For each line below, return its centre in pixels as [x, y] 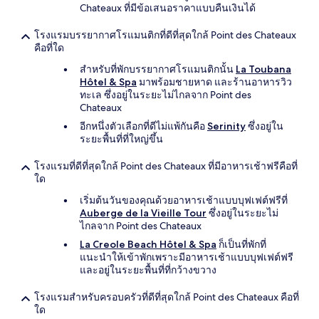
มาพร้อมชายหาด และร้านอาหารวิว [214, 82]
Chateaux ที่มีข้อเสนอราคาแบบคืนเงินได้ [168, 8]
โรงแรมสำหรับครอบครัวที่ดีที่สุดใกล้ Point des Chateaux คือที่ [167, 297]
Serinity [226, 126]
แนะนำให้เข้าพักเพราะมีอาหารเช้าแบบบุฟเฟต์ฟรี [187, 257]
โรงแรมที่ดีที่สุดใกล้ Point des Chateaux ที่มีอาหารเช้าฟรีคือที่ [166, 166]
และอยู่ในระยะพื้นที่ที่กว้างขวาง [148, 270]
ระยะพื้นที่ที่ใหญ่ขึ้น [121, 139]
